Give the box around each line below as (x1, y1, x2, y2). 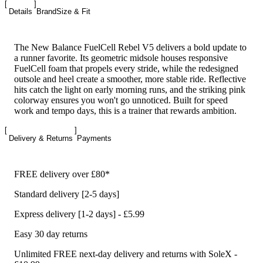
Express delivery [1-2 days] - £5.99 (14, 208, 144, 219)
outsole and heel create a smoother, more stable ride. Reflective (14, 74, 246, 85)
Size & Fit (56, 6, 90, 16)
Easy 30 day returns (14, 228, 87, 239)
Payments (77, 133, 112, 143)
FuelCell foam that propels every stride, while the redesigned (14, 63, 238, 74)
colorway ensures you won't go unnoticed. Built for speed (14, 95, 228, 106)
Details (9, 6, 32, 16)
